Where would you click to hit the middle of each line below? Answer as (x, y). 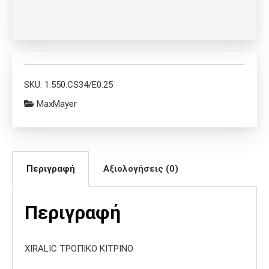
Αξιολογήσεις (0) (141, 169)
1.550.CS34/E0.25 (79, 85)
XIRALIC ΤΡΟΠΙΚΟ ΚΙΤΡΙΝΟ (79, 248)
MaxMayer (57, 104)
